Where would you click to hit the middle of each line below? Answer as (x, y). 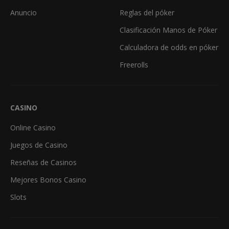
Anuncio (24, 12)
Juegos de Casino (39, 145)
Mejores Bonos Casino (48, 179)
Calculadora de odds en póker (169, 47)
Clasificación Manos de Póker (168, 30)
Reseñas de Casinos (43, 162)
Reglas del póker (147, 12)
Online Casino (33, 127)
